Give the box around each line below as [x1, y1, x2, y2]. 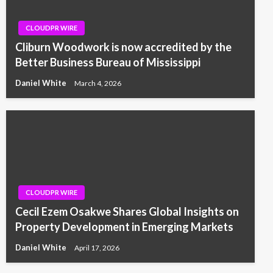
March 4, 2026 [74, 78, 121, 88]
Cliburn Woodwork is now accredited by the [15, 40, 232, 54]
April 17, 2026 [74, 243, 119, 252]
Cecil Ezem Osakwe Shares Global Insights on [15, 205, 239, 219]
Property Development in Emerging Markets [15, 220, 233, 234]
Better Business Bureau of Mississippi [15, 55, 200, 69]
